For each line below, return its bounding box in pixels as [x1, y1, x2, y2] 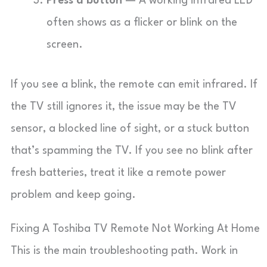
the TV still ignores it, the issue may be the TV [11, 101, 237, 112]
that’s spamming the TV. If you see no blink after [11, 145, 253, 156]
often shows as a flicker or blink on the [46, 17, 237, 28]
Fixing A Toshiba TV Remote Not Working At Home [11, 223, 260, 234]
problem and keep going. [11, 190, 136, 200]
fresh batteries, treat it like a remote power [11, 167, 226, 178]
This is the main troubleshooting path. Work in [11, 246, 238, 256]
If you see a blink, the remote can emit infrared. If [11, 79, 257, 90]
